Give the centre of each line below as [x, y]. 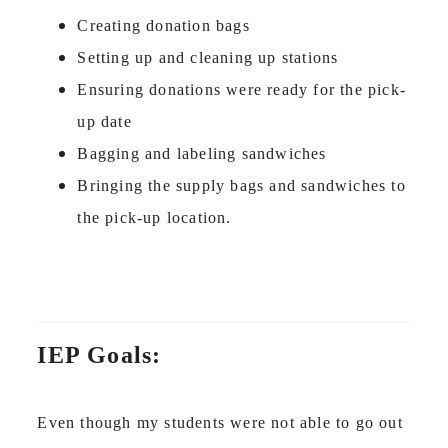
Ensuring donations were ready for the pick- [241, 90]
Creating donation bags [163, 26]
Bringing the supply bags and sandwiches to [241, 186]
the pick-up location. [157, 218]
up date [107, 122]
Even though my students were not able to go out [220, 423]
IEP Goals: [99, 355]
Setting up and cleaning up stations [210, 58]
